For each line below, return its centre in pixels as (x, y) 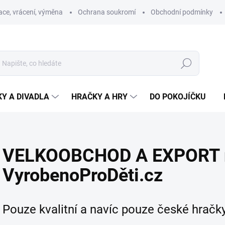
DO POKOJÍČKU (178, 97)
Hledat (186, 64)
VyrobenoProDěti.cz (83, 175)
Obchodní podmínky (182, 12)
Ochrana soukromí (107, 12)
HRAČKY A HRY (99, 97)
